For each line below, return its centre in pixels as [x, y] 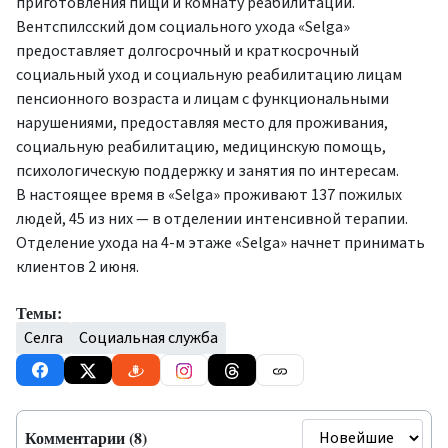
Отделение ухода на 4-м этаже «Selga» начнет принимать [220, 242]
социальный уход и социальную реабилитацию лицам [209, 74]
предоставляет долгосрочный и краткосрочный [187, 50]
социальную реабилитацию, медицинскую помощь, [201, 146]
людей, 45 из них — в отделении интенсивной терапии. [212, 218]
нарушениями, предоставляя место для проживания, [202, 122]
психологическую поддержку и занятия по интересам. [207, 170]
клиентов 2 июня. [77, 266]
